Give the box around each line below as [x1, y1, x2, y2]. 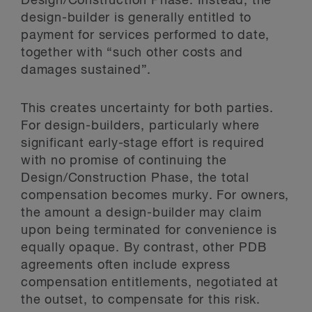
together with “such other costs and [21, 46, 243, 59]
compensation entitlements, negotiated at [21, 276, 279, 289]
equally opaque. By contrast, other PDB [21, 241, 267, 254]
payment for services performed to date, [21, 29, 270, 42]
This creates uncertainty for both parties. [21, 102, 274, 115]
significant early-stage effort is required [21, 136, 265, 150]
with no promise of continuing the [21, 154, 227, 167]
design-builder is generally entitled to [21, 11, 252, 24]
